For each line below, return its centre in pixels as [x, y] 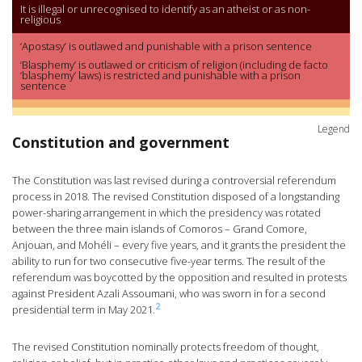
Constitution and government [121, 143]
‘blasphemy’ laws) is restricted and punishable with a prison [160, 76]
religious [40, 20]
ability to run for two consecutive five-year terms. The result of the [169, 261]
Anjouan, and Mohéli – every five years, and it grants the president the [179, 245]
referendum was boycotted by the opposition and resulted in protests [179, 278]
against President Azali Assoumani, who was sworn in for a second [169, 294]
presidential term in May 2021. [84, 310]
